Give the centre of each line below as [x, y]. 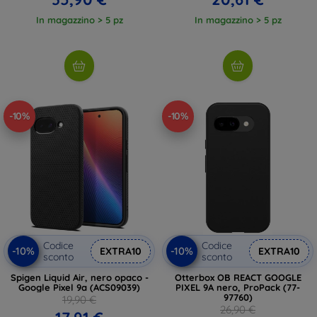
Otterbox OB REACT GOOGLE [238, 277]
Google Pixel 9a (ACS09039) [79, 287]
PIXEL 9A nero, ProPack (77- [238, 287]
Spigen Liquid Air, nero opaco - [79, 277]
